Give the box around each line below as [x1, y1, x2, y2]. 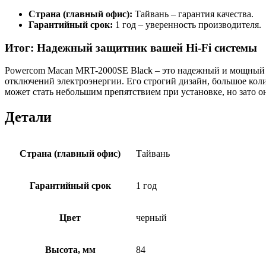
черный [136, 213, 167, 223]
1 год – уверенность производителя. [113, 19, 261, 30]
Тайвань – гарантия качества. [132, 8, 254, 19]
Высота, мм [45, 245, 96, 255]
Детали [5, 109, 52, 125]
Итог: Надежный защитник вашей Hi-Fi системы [5, 41, 257, 54]
